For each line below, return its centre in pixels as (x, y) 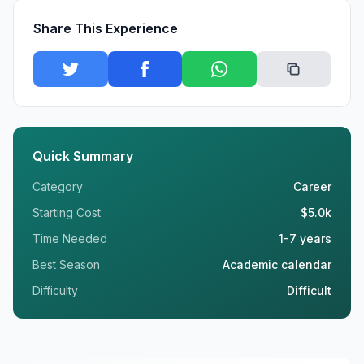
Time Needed (70, 239)
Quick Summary (83, 156)
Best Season (66, 265)
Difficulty (55, 291)
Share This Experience (106, 29)
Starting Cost (67, 213)
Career (312, 187)
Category (58, 187)
